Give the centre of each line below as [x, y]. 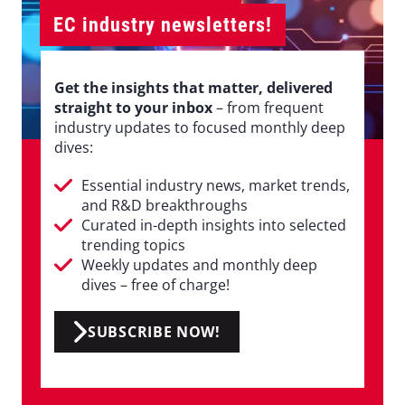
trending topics [133, 245]
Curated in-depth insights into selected [214, 225]
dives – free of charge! [155, 284]
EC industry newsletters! [163, 24]
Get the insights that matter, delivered [193, 87]
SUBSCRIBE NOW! [154, 331]
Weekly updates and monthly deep [199, 264]
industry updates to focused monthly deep [200, 127]
